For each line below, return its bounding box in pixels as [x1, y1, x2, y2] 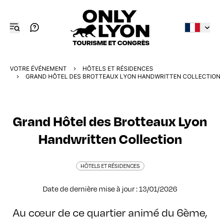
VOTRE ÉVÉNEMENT [10, 65, 67, 72]
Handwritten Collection [38, 129, 182, 148]
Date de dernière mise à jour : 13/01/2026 [43, 184, 177, 193]
